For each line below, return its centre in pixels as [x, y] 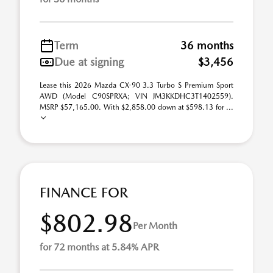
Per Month [155, 225]
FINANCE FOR [84, 193]
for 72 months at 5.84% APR [99, 247]
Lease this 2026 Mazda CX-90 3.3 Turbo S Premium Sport [136, 85]
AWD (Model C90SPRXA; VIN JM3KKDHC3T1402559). [136, 96]
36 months [207, 45]
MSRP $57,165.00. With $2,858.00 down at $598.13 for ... [136, 107]
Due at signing [89, 62]
